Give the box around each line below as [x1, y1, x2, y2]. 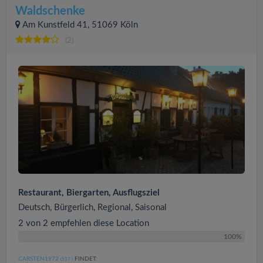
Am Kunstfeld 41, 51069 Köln [22, 21, 138, 29]
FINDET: [73, 255, 97, 262]
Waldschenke [15, 5, 85, 17]
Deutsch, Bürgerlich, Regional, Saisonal [18, 203, 167, 212]
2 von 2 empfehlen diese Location [18, 218, 149, 228]
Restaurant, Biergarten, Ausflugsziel [18, 188, 160, 197]
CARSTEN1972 [18, 255, 59, 262]
